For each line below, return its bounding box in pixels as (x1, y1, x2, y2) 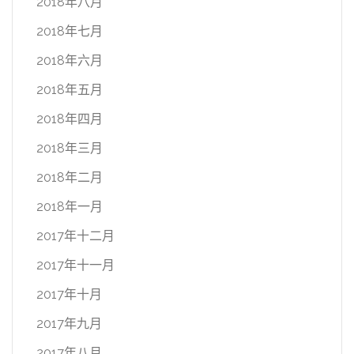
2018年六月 (36, 53, 103, 68)
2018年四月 (36, 111, 103, 126)
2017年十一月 (36, 258, 115, 273)
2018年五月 (36, 82, 103, 97)
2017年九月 (36, 316, 102, 331)
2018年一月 (36, 199, 103, 214)
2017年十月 (36, 287, 102, 302)
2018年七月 (36, 24, 103, 39)
